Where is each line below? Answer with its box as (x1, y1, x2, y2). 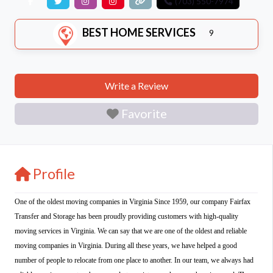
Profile (33, 165, 75, 182)
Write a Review (105, 79, 168, 91)
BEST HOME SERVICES (82, 26, 196, 40)
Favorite (121, 107, 167, 121)
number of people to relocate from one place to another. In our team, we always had (15, 255, 253, 264)
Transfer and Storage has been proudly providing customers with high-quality (15, 211, 238, 221)
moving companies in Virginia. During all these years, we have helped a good (15, 241, 237, 250)
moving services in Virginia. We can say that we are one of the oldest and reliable (15, 226, 247, 235)
